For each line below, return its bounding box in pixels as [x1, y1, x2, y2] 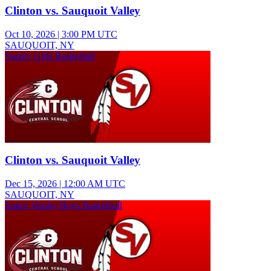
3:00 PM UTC [62, 28, 117, 39]
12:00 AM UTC [64, 178, 125, 189]
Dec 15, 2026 [5, 178, 57, 189]
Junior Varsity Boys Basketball [5, 200, 122, 211]
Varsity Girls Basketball [5, 50, 95, 61]
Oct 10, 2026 [5, 28, 55, 39]
